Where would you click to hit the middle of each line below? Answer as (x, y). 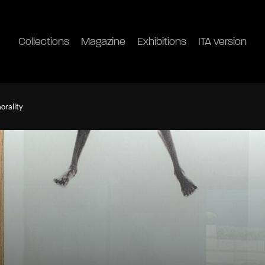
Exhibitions (161, 42)
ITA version (222, 42)
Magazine (103, 42)
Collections (43, 42)
